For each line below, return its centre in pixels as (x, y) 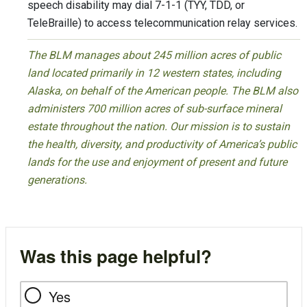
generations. (57, 180)
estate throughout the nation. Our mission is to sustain (159, 127)
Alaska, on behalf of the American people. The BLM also (163, 91)
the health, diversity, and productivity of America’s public (162, 145)
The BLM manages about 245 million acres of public (154, 56)
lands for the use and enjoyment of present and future (157, 162)
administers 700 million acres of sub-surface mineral (155, 109)
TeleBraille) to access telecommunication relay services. (162, 23)
